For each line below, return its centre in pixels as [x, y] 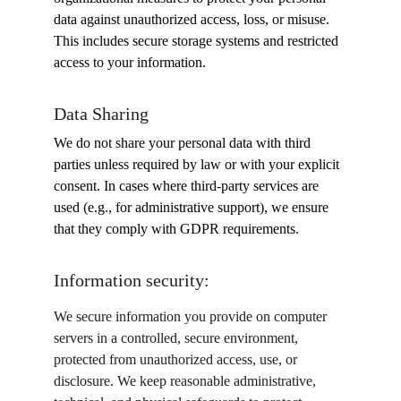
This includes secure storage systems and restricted [198, 41]
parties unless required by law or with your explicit [198, 164]
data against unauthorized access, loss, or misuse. [193, 19]
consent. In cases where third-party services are [188, 186]
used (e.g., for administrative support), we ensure [193, 207]
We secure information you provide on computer [192, 316]
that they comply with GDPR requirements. [176, 229]
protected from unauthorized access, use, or [177, 359]
